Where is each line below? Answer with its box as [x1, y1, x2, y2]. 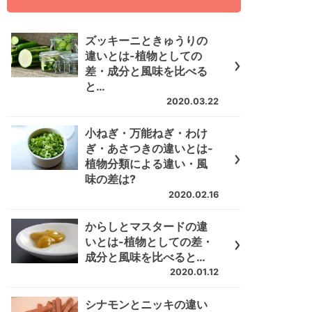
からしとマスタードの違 [85, 219, 208, 234]
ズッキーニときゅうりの [85, 33, 208, 47]
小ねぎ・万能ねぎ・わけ [85, 126, 208, 141]
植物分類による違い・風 [85, 157, 208, 171]
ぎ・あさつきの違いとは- [85, 141, 214, 156]
